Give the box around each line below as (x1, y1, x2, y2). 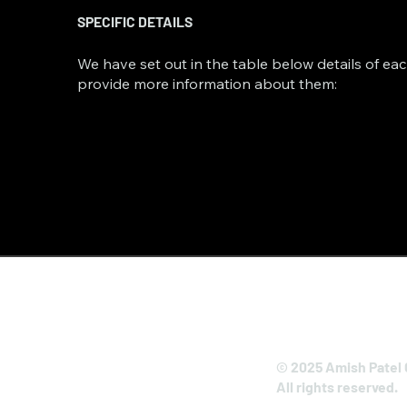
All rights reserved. (276, 377, 399, 395)
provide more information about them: (77, 74, 338, 93)
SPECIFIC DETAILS (77, 12, 194, 30)
